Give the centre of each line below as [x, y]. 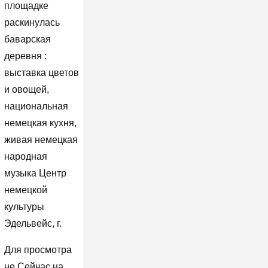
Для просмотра [38, 249]
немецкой [25, 190]
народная [25, 156]
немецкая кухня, [40, 123]
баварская [27, 39]
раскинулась [32, 22]
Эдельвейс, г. [33, 223]
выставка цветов [41, 72]
